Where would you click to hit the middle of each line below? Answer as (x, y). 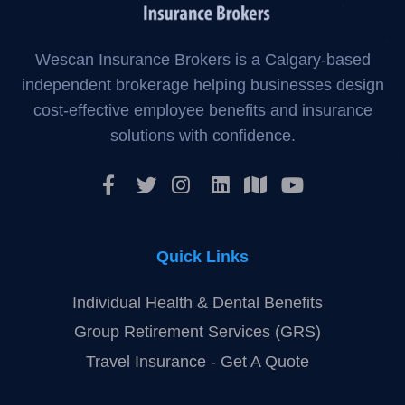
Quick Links (202, 256)
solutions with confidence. (202, 135)
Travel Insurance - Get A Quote (197, 362)
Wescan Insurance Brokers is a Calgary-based (202, 59)
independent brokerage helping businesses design (202, 85)
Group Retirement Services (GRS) (197, 332)
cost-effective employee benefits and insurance (202, 110)
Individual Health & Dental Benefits (197, 302)
